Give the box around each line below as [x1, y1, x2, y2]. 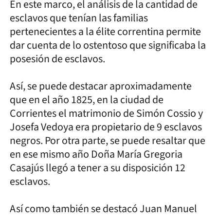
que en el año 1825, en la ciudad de [10, 91, 163, 108]
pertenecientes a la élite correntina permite [10, 23, 201, 39]
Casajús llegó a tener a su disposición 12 [10, 160, 185, 176]
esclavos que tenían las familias [10, 10, 148, 26]
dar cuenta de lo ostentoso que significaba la [10, 37, 206, 53]
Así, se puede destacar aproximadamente [10, 78, 192, 94]
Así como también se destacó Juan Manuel [10, 200, 197, 217]
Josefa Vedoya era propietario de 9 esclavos [10, 119, 202, 135]
